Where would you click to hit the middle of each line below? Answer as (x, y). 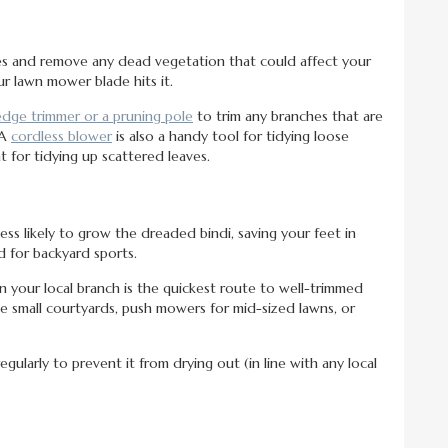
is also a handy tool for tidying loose (230, 136)
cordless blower (61, 136)
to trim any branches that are (288, 116)
